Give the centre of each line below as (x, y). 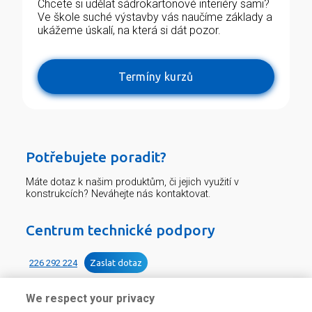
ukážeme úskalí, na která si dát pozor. (129, 31)
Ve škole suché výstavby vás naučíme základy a (155, 17)
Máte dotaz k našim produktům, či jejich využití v (132, 182)
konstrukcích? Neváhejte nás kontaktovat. (118, 194)
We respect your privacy (91, 298)
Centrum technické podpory (120, 230)
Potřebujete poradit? (96, 157)
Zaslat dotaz (116, 263)
